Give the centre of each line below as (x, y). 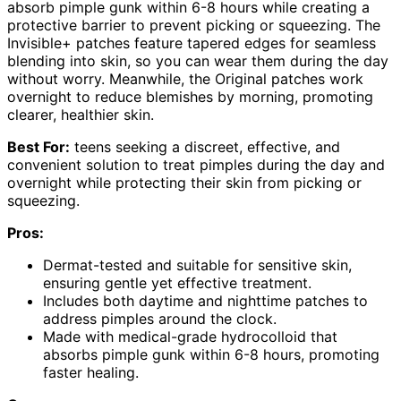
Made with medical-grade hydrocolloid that (190, 337)
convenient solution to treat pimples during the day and (196, 165)
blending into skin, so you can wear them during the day (198, 61)
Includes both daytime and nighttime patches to (205, 301)
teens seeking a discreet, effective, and (205, 147)
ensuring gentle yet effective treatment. (177, 283)
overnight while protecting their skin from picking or (184, 183)
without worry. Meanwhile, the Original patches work (185, 79)
